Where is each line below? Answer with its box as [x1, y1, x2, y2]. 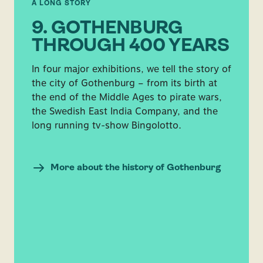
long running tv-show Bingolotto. [32, 120, 181, 131]
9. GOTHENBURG [32, 19, 183, 38]
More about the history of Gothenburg [50, 163, 221, 173]
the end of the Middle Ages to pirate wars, [32, 92, 222, 103]
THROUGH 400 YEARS [32, 37, 230, 56]
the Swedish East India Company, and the [32, 106, 218, 117]
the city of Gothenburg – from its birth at [32, 77, 217, 89]
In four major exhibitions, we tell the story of [32, 63, 231, 75]
